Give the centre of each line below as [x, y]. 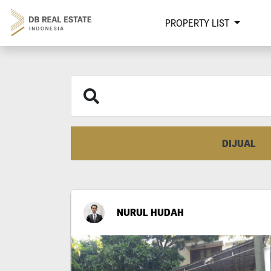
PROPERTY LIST [198, 23]
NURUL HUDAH [150, 213]
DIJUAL [239, 143]
